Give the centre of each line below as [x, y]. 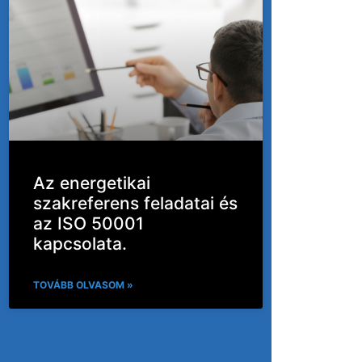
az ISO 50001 [89, 223]
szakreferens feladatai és [136, 203]
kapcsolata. [80, 243]
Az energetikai [92, 183]
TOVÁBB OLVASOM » [84, 284]
